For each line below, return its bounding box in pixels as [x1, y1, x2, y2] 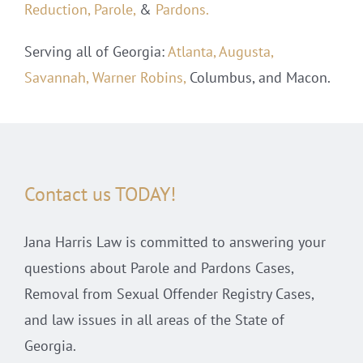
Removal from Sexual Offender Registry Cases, [23, 284, 314, 304]
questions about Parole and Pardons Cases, [23, 258, 293, 278]
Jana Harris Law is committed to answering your [23, 233, 326, 252]
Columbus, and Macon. [185, 68, 331, 88]
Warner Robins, [92, 68, 186, 88]
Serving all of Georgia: [23, 42, 168, 62]
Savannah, [23, 68, 88, 88]
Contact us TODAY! [23, 181, 176, 207]
